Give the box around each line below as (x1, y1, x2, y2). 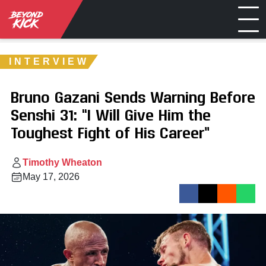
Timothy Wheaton (23, 157, 102, 167)
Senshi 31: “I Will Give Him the (11, 105, 211, 123)
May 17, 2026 (23, 172, 80, 182)
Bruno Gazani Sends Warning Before (11, 87, 255, 106)
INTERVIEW (9, 56, 89, 66)
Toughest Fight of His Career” (11, 123, 210, 141)
